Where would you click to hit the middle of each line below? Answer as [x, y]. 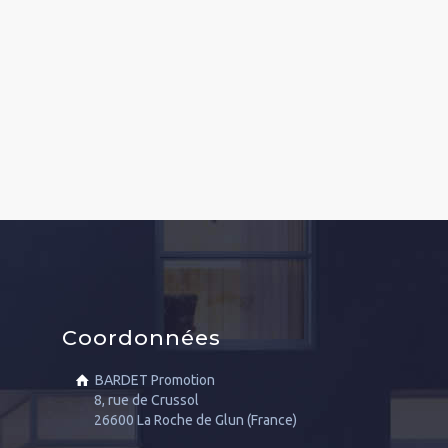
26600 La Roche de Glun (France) [196, 420]
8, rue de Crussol [147, 400]
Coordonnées [142, 337]
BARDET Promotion [155, 380]
